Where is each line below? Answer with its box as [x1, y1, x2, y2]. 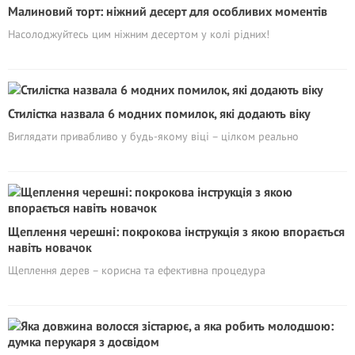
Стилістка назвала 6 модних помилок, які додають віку [8, 105, 310, 121]
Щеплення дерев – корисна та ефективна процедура [8, 262, 265, 277]
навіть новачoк [8, 239, 91, 255]
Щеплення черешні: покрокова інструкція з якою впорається [8, 223, 345, 239]
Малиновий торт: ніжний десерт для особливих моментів [8, 2, 327, 19]
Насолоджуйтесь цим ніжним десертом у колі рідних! [8, 26, 269, 41]
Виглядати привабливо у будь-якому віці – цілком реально [8, 128, 299, 143]
